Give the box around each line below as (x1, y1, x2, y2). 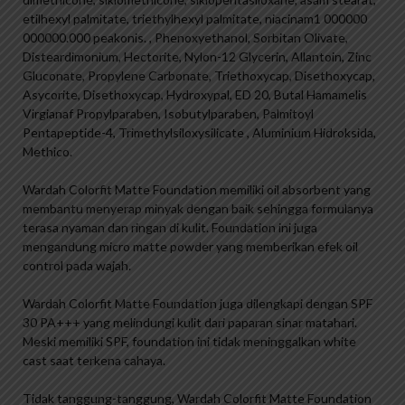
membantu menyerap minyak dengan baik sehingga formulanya (23, 201, 373, 217)
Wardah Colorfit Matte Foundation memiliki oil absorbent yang (23, 182, 371, 198)
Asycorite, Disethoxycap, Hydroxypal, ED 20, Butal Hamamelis (23, 87, 367, 103)
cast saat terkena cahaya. (23, 353, 165, 369)
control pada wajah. (23, 258, 131, 274)
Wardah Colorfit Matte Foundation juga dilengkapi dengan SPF (23, 296, 372, 312)
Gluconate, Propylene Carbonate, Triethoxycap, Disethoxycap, (23, 68, 375, 84)
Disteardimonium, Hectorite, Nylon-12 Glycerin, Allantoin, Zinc (23, 49, 372, 65)
